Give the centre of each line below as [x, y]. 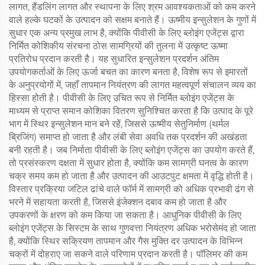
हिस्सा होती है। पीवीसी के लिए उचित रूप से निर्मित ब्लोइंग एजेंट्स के [122, 98]
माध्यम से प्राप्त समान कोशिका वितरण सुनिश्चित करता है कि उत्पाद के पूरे [131, 111]
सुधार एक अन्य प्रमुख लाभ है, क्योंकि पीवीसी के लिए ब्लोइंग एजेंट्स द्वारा [127, 33]
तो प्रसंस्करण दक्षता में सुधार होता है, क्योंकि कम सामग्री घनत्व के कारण [129, 163]
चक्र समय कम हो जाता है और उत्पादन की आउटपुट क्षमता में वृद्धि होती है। [132, 176]
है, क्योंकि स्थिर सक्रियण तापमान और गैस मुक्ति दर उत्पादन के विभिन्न [126, 241]
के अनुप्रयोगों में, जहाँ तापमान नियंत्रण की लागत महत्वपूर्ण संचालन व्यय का [132, 85]
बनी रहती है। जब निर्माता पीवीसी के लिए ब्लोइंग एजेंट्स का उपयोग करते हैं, [132, 150]
